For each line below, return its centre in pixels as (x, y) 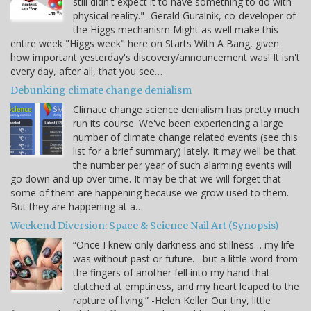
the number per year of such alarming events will (182, 165)
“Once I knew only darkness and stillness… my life (184, 244)
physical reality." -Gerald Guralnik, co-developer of (184, 15)
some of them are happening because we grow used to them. (150, 192)
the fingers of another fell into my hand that (171, 272)
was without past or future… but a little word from (185, 258)
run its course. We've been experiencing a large (178, 123)
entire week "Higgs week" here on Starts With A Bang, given (145, 43)
